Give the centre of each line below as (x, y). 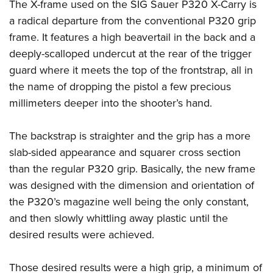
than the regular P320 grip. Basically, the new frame (132, 169)
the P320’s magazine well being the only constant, (129, 202)
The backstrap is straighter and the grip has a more (130, 136)
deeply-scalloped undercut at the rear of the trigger (130, 54)
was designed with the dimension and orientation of (132, 186)
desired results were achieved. (82, 235)
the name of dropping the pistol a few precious (120, 87)
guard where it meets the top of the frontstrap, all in (131, 70)
